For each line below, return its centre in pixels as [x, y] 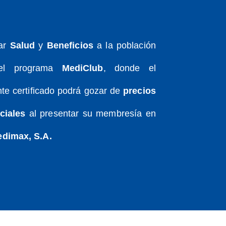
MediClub [82, 68]
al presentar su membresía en [91, 113]
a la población [124, 45]
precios [139, 91]
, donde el [129, 68]
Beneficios [68, 45]
